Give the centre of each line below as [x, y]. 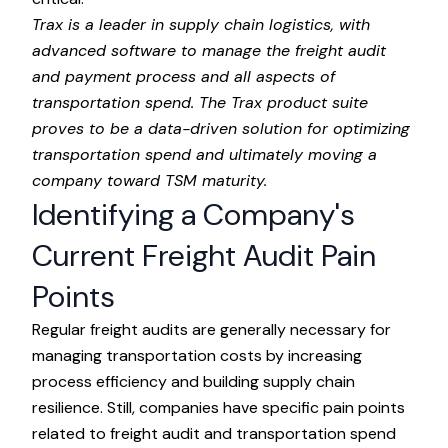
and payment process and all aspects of [183, 76]
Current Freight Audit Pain [204, 255]
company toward [98, 180]
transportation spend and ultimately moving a [204, 154]
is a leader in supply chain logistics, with [216, 24]
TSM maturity [214, 180]
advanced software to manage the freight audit [209, 50]
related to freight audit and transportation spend [214, 433]
